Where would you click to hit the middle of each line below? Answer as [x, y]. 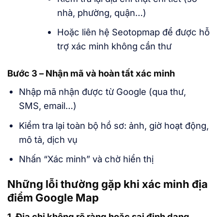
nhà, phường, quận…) [102, 12]
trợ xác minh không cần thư [114, 46]
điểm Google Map [53, 198]
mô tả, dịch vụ [48, 139]
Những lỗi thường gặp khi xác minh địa [108, 184]
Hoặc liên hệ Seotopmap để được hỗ [133, 32]
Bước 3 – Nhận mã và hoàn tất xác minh [91, 73]
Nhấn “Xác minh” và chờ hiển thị [86, 159]
